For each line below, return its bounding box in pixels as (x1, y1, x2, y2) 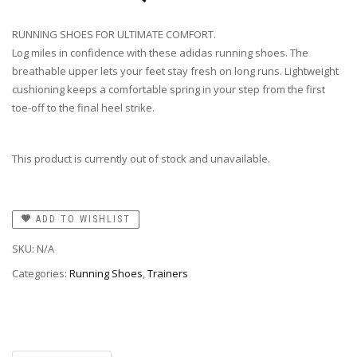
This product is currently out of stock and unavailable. (12, 151, 270, 167)
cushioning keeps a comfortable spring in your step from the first (12, 82, 325, 97)
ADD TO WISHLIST (36, 214, 131, 226)
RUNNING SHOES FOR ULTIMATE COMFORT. (12, 27, 216, 42)
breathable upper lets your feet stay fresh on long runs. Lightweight (12, 64, 339, 79)
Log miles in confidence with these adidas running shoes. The (12, 45, 308, 61)
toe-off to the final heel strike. (12, 100, 155, 116)
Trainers (147, 265, 188, 280)
